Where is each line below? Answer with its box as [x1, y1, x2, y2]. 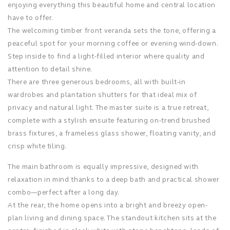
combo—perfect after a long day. [8, 188, 120, 197]
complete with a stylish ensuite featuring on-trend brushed [8, 116, 210, 125]
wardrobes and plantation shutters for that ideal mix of [8, 90, 197, 100]
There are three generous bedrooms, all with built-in [8, 78, 186, 87]
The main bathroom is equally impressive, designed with [8, 162, 199, 171]
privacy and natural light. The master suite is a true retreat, [8, 103, 209, 112]
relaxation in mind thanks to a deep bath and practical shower [8, 175, 220, 184]
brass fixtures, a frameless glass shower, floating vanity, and [8, 129, 216, 138]
